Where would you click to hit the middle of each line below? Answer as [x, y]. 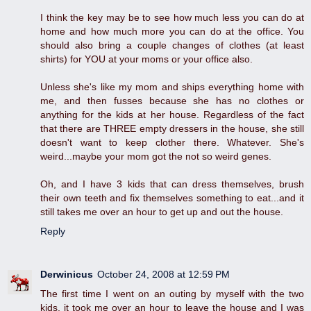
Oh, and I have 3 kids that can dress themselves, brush [172, 184]
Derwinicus [67, 275]
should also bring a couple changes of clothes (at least [172, 45]
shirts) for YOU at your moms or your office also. [146, 59]
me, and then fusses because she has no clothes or [172, 101]
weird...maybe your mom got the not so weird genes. [156, 157]
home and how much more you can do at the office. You [172, 32]
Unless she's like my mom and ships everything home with [172, 87]
